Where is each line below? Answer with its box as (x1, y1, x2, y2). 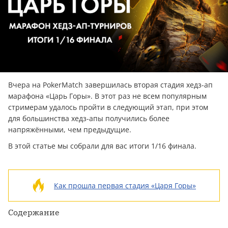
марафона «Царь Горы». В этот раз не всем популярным (8, 91, 207, 101)
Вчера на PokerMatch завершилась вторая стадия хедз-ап (8, 80, 213, 90)
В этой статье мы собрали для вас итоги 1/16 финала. (8, 141, 196, 151)
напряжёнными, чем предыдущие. (8, 125, 131, 135)
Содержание (8, 207, 60, 218)
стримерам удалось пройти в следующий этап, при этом (8, 102, 208, 112)
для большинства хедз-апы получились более (8, 113, 169, 124)
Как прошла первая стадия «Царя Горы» (54, 180, 196, 190)
